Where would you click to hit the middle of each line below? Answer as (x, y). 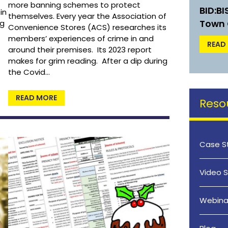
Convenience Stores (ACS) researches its (88, 27)
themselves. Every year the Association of (88, 16)
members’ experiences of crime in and (81, 39)
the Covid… (29, 72)
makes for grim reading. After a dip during (88, 61)
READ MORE (37, 98)
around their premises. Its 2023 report (80, 50)
